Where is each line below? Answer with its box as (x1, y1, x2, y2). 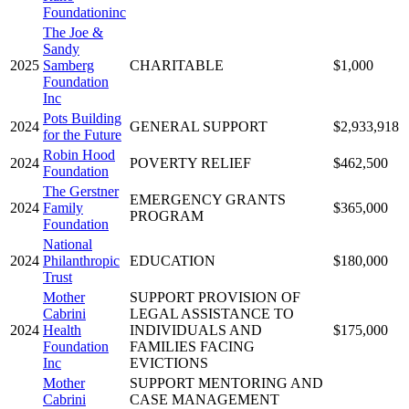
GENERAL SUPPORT (130, 118, 267, 134)
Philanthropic (43, 252, 120, 268)
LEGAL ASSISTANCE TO (130, 305, 294, 321)
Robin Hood (43, 146, 115, 163)
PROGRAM (130, 207, 204, 224)
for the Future (43, 126, 121, 142)
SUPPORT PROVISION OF (130, 288, 300, 305)
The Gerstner (43, 183, 119, 199)
